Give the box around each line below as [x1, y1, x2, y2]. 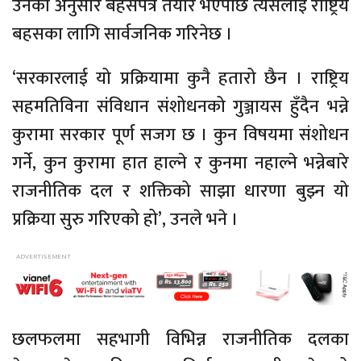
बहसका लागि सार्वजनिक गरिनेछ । [12, 19, 233, 50]
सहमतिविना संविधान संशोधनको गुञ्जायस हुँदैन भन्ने [12, 92, 349, 122]
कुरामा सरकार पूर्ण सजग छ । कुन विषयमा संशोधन [12, 120, 349, 151]
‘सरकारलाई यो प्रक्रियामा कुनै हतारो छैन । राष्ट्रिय [12, 64, 349, 94]
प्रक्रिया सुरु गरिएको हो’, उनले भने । [12, 205, 239, 235]
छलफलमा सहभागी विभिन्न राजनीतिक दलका [12, 325, 349, 355]
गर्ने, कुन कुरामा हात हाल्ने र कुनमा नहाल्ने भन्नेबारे [12, 148, 349, 179]
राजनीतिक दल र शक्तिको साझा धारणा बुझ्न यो [12, 176, 349, 207]
